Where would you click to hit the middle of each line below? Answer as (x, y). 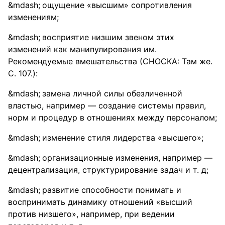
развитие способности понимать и (112, 190)
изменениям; (33, 17)
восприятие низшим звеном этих (108, 37)
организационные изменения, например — (127, 158)
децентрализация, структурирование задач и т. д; (108, 170)
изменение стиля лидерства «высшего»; (123, 138)
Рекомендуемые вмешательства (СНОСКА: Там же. (110, 61)
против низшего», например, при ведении (91, 214)
